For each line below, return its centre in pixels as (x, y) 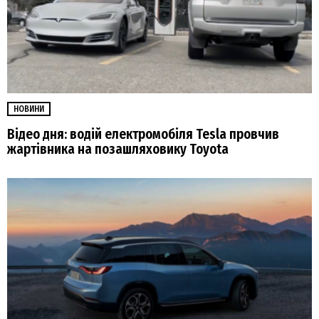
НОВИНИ (29, 109)
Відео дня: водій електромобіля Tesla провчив (143, 134)
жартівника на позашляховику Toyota (118, 149)
